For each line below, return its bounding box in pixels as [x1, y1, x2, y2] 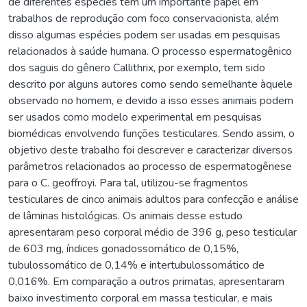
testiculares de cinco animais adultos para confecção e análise [8, 191, 299, 207]
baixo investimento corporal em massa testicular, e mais [8, 290, 273, 306]
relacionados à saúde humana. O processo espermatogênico [8, 43, 292, 59]
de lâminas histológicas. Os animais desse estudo [8, 208, 243, 223]
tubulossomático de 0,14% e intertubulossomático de [8, 257, 265, 273]
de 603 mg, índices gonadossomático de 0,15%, [8, 241, 238, 256]
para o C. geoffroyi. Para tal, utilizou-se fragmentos [8, 175, 248, 191]
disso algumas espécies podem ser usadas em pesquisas [8, 27, 280, 42]
